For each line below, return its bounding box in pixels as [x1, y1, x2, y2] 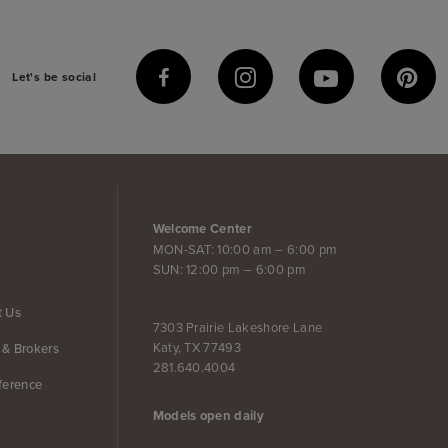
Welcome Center [152, 219, 253, 239]
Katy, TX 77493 [152, 338, 242, 357]
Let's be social [12, 67, 97, 85]
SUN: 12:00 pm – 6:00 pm [152, 260, 307, 279]
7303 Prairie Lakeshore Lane [152, 318, 323, 337]
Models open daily [152, 406, 265, 426]
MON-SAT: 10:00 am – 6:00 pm [152, 240, 338, 259]
